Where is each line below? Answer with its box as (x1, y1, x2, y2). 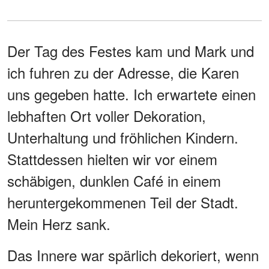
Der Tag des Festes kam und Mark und (7, 40, 254, 61)
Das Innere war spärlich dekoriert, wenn (7, 244, 259, 265)
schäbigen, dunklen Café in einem (7, 169, 221, 191)
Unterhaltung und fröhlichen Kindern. (7, 126, 238, 148)
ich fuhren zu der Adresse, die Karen (7, 61, 239, 83)
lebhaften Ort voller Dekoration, (7, 104, 206, 126)
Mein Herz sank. (7, 213, 110, 234)
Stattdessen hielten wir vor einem (7, 148, 217, 169)
